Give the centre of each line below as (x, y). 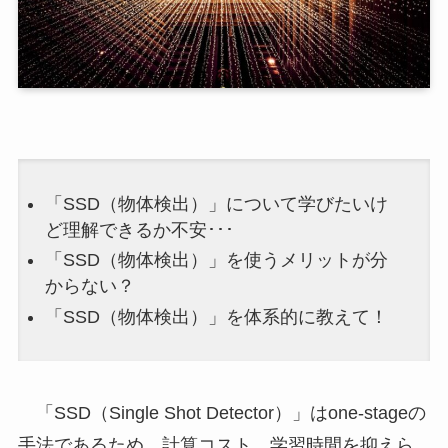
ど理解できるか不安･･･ (139, 229)
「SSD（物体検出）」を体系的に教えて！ (216, 316)
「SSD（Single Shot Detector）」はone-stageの (221, 412)
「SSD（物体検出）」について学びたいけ (216, 203)
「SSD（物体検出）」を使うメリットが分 (216, 260)
